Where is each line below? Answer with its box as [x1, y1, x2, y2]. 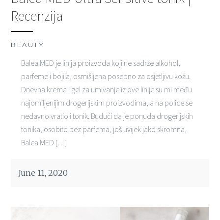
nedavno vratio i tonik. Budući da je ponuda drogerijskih [21, 110, 193, 121]
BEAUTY [11, 40, 45, 49]
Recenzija [11, 6, 63, 25]
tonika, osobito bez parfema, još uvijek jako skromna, [21, 124, 187, 134]
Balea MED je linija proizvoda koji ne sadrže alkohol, [21, 57, 180, 68]
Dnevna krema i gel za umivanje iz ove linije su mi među [21, 84, 192, 94]
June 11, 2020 [18, 167, 68, 178]
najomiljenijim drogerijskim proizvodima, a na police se [21, 97, 192, 108]
